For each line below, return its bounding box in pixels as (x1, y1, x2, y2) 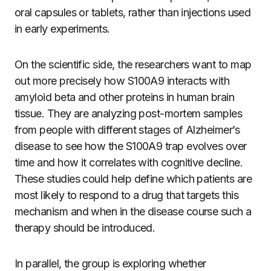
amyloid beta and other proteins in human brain (15, 91, 235, 103)
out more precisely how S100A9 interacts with (15, 74, 230, 87)
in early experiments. (15, 22, 110, 35)
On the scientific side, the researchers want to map (15, 58, 252, 71)
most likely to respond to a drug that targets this (15, 189, 238, 201)
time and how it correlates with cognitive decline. (15, 156, 243, 169)
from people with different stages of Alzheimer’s (15, 123, 240, 136)
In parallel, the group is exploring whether (15, 257, 206, 270)
